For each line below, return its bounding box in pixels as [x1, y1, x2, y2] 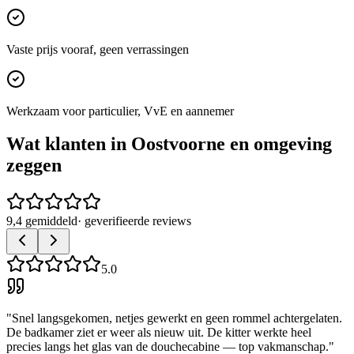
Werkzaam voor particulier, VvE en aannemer [6, 104, 234, 118]
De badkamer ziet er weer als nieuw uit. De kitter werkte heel [6, 326, 311, 340]
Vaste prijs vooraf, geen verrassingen [6, 42, 189, 56]
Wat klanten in [6, 134, 131, 155]
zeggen [6, 155, 62, 176]
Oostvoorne [131, 134, 225, 155]
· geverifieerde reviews [77, 214, 191, 228]
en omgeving [225, 134, 332, 155]
